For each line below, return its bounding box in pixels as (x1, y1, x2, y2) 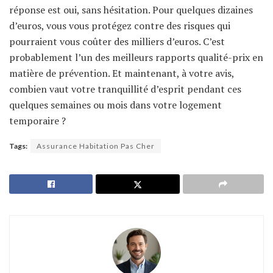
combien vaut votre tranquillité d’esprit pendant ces (9, 82, 241, 96)
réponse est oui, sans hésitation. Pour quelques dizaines (9, 2, 253, 16)
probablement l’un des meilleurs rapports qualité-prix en (9, 50, 263, 64)
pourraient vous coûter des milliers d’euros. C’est (9, 34, 225, 48)
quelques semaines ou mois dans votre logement (9, 97, 222, 112)
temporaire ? (9, 113, 66, 127)
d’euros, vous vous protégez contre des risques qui (9, 18, 230, 32)
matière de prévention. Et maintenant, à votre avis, (9, 66, 234, 80)
